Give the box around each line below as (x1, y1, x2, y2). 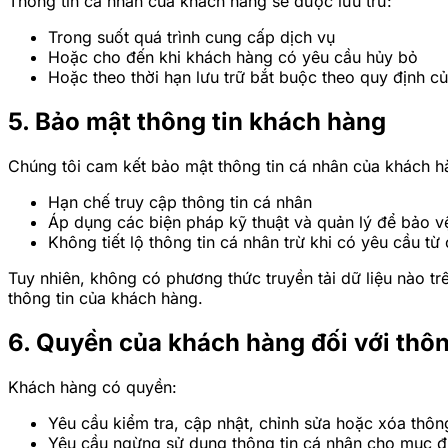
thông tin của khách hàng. (8, 287, 203, 308)
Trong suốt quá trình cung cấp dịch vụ (48, 27, 335, 48)
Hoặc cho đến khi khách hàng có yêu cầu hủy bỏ (48, 47, 418, 68)
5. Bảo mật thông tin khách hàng (8, 107, 386, 137)
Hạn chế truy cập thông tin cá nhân (48, 191, 312, 212)
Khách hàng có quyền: (8, 376, 177, 397)
